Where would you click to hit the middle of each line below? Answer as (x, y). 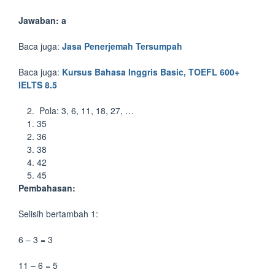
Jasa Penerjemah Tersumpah (122, 46)
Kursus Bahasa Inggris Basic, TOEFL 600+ (151, 72)
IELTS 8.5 (38, 85)
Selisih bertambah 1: (58, 214)
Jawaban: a (42, 20)
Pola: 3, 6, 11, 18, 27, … (85, 110)
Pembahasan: (47, 188)
